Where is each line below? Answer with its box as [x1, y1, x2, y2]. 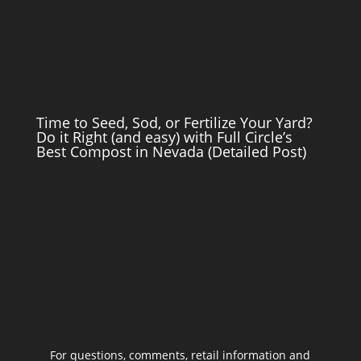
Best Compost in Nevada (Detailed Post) [35, 142, 306, 162]
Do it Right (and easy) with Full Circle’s [35, 127, 293, 147]
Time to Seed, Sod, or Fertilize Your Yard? [35, 113, 313, 133]
